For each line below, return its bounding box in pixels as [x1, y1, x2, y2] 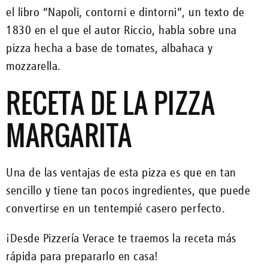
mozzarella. [6, 58, 67, 73]
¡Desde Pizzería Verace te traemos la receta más [6, 230, 236, 245]
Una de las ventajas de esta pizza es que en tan [6, 165, 236, 179]
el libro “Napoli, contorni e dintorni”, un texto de [6, 4, 245, 19]
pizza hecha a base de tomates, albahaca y [6, 40, 213, 55]
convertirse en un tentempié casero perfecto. [6, 200, 225, 215]
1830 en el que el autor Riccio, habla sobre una [6, 22, 237, 37]
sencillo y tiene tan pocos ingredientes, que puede [6, 182, 250, 197]
